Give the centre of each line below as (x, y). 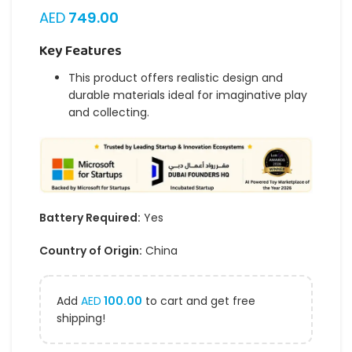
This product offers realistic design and (176, 77)
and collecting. (109, 112)
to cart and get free (199, 301)
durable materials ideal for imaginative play (188, 95)
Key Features (81, 51)
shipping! (81, 318)
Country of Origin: (91, 250)
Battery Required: (90, 217)
